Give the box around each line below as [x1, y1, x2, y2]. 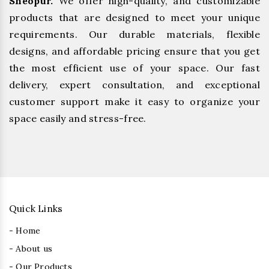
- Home [9, 225, 41, 237]
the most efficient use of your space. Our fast [9, 62, 260, 74]
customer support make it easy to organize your [9, 95, 260, 108]
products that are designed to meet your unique [9, 11, 260, 24]
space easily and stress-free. [9, 112, 147, 125]
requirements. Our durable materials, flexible [9, 28, 260, 41]
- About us [9, 243, 52, 255]
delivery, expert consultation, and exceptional [9, 79, 260, 91]
